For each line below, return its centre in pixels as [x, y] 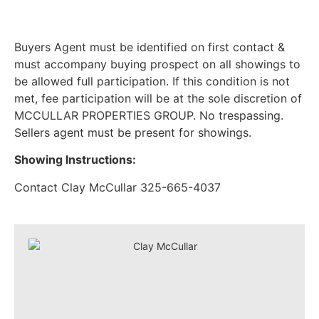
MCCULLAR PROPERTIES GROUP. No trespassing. [149, 116]
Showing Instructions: [75, 160]
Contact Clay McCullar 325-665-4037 [117, 187]
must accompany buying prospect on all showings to [157, 64]
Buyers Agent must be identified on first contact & [150, 47]
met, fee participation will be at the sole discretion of [158, 99]
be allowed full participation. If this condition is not [152, 82]
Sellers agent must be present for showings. [133, 133]
